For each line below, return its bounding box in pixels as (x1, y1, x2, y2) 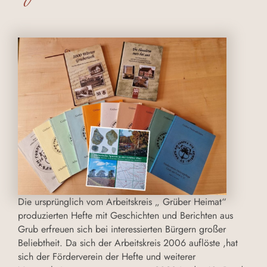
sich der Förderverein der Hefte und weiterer (18, 250, 195, 264)
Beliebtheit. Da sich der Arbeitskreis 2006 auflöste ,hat (18, 236, 238, 250)
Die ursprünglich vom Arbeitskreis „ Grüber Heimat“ (18, 195, 226, 209)
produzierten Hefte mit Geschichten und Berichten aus (18, 209, 233, 223)
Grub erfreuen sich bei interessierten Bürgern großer (18, 222, 226, 237)
